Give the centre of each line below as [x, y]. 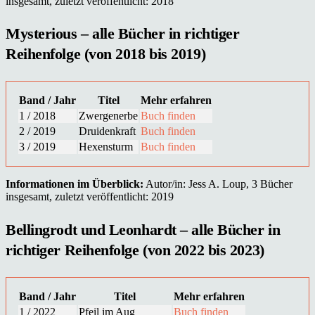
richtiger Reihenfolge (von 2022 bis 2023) [135, 250]
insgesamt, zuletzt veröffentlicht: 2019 [90, 197]
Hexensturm [106, 147]
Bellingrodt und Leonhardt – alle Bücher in [143, 229]
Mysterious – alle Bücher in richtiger [123, 34]
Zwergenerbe [108, 116]
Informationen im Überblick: [75, 184]
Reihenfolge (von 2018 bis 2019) [106, 54]
